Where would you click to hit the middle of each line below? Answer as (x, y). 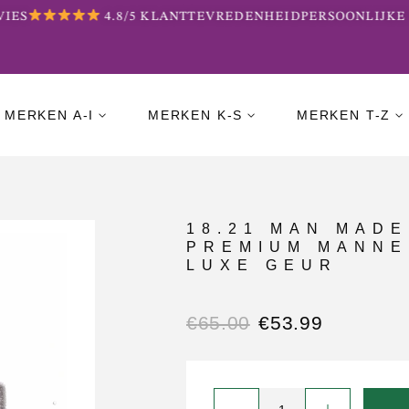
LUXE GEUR (262, 265)
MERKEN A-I (49, 115)
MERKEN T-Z (344, 115)
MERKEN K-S (195, 115)
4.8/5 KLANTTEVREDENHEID (188, 16)
